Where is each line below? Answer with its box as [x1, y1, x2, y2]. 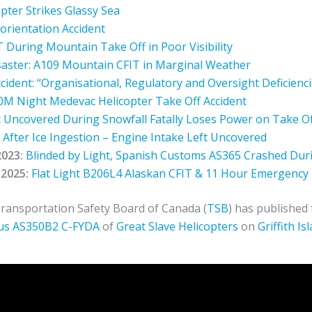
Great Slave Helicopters [116, 219, 238, 235]
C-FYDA [61, 219, 100, 235]
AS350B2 [13, 219, 58, 235]
